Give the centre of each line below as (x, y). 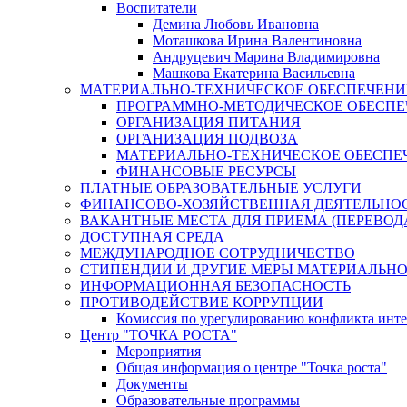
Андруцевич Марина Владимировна (266, 57)
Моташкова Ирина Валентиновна (257, 40)
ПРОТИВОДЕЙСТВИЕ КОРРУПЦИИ (202, 302)
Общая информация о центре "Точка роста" (252, 367)
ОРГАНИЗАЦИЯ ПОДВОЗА (207, 139)
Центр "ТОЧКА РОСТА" (159, 335)
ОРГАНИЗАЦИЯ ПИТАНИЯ (208, 122)
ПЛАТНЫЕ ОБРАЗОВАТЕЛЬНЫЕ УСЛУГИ (221, 188)
